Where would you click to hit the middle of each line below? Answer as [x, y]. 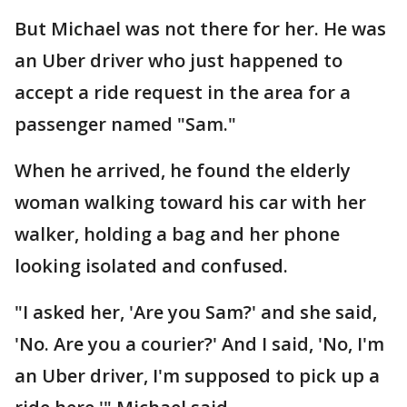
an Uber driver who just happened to [179, 60]
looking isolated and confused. [151, 266]
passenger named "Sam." [125, 124]
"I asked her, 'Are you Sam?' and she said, [196, 312]
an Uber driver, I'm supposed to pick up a [197, 376]
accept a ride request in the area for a [183, 92]
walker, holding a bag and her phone [177, 234]
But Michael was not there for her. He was [200, 29]
